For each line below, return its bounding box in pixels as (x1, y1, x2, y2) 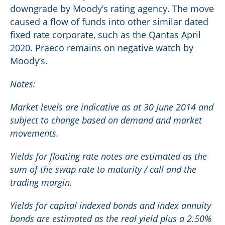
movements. (10, 127, 59, 139)
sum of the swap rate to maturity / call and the (10, 163, 196, 175)
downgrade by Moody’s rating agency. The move (10, 3, 214, 15)
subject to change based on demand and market (10, 114, 202, 126)
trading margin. (10, 176, 72, 188)
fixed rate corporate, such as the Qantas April (10, 29, 201, 41)
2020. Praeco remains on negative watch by (10, 42, 193, 54)
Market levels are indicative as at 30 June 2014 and (10, 101, 213, 113)
